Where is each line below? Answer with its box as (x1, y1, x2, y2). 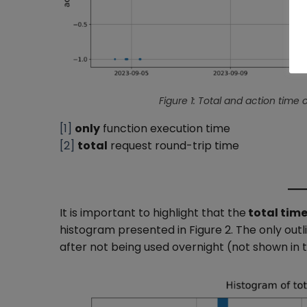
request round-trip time (108, 137, 239, 153)
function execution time (100, 120, 230, 136)
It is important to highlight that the (60, 204, 246, 221)
